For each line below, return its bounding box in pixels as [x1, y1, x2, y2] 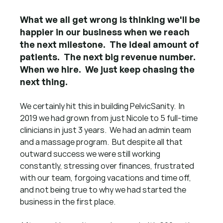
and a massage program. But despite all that [20, 136, 185, 147]
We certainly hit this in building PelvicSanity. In [20, 100, 187, 111]
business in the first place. [20, 196, 116, 207]
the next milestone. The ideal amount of [20, 38, 202, 50]
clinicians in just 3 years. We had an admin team [20, 124, 193, 135]
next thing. [20, 76, 68, 87]
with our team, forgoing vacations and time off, [20, 172, 193, 183]
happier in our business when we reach [20, 26, 192, 37]
